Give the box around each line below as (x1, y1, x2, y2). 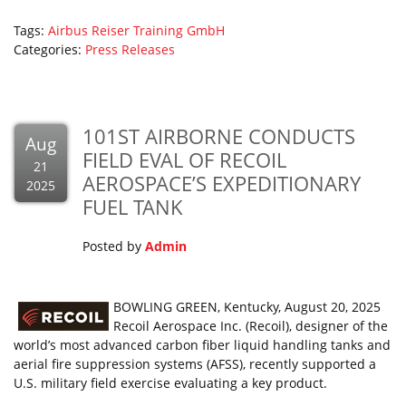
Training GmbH (133, 22, 225, 39)
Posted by (82, 237, 145, 255)
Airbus (48, 22, 88, 39)
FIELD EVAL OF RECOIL (82, 146, 286, 173)
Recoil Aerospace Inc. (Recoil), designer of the (113, 317, 388, 334)
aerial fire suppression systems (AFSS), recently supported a (14, 355, 376, 372)
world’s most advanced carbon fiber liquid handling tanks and (14, 336, 391, 353)
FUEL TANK (82, 193, 183, 220)
